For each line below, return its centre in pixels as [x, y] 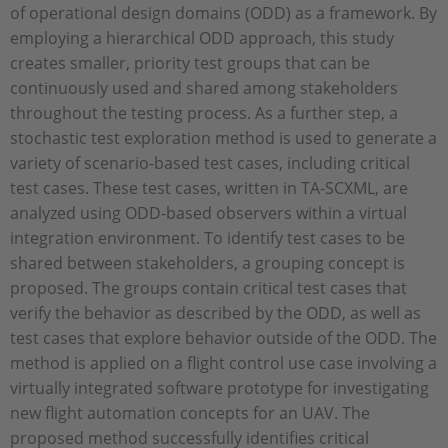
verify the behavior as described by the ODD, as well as [215, 312]
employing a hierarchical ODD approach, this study [202, 37]
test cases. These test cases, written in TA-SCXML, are [209, 187]
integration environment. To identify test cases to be [207, 237]
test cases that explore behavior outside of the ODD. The [223, 337]
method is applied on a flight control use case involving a [223, 362]
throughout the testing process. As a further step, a [204, 112]
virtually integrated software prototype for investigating [219, 387]
